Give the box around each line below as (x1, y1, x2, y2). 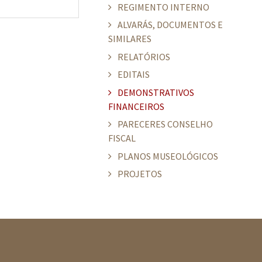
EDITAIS (118, 68, 150, 80)
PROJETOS (118, 168, 162, 180)
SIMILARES (108, 33, 151, 44)
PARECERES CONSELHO (118, 118, 213, 130)
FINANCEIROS (108, 100, 164, 112)
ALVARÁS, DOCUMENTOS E (118, 19, 223, 30)
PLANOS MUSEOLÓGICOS (118, 150, 218, 162)
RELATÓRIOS (118, 50, 170, 63)
